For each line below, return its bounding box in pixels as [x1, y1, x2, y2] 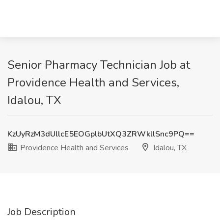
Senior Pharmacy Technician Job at [7, 57, 190, 73]
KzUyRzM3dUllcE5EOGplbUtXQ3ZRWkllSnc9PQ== [7, 129, 194, 139]
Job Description [7, 205, 76, 219]
